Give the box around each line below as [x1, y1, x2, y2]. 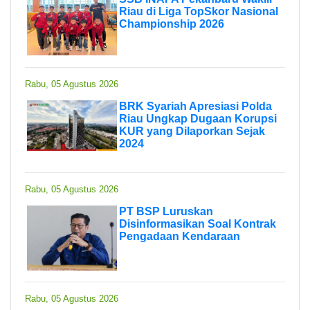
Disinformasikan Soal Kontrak [119, 217, 276, 230]
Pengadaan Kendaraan [119, 230, 240, 242]
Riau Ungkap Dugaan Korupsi [119, 112, 277, 125]
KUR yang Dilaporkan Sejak [119, 125, 265, 137]
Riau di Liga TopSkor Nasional [119, 5, 278, 17]
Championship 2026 [119, 17, 224, 30]
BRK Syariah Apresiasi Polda [119, 100, 272, 112]
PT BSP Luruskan [119, 205, 213, 217]
